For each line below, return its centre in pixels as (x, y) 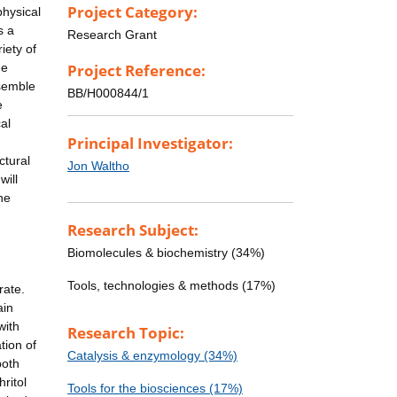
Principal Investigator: (150, 144)
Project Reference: (136, 71)
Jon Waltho (98, 166)
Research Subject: (133, 230)
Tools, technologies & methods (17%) (171, 286)
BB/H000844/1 (108, 93)
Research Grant (112, 34)
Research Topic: (126, 333)
